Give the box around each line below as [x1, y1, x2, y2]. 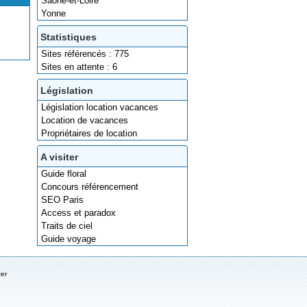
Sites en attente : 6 [41, 62, 117, 72]
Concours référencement [41, 182, 138, 192]
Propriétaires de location [41, 128, 137, 138]
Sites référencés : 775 [41, 49, 129, 59]
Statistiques [40, 32, 97, 42]
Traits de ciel [41, 221, 93, 231]
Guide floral [41, 169, 86, 179]
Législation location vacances [41, 102, 158, 112]
